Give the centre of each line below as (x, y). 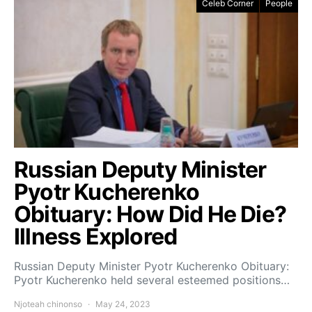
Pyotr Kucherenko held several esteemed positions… (152, 280)
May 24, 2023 (123, 304)
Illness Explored (96, 237)
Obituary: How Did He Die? (150, 214)
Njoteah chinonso (48, 304)
